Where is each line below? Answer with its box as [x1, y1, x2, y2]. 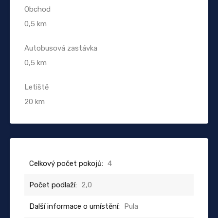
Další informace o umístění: [29, 201, 120, 211]
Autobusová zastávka [24, 43, 97, 53]
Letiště [24, 82, 49, 91]
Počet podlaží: [29, 180, 77, 189]
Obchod [24, 4, 51, 14]
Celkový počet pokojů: [29, 159, 103, 168]
